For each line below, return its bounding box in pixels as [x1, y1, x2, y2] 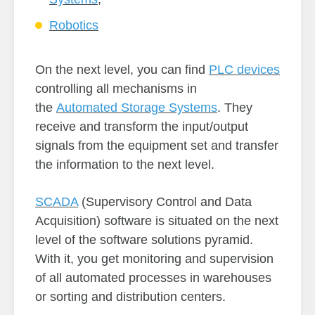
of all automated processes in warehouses [35, 271, 271, 285]
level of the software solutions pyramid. [35, 233, 253, 247]
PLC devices [209, 63, 280, 77]
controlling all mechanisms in [35, 82, 197, 96]
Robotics [49, 18, 98, 33]
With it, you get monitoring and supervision [35, 252, 274, 266]
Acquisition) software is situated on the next [35, 214, 278, 229]
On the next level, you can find [35, 63, 209, 77]
